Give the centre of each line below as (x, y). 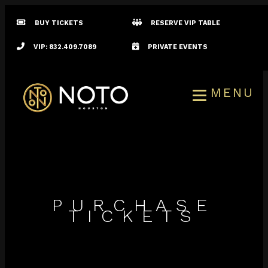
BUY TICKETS (59, 23)
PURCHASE (134, 205)
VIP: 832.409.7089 (65, 47)
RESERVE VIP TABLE (185, 23)
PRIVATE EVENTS (177, 47)
